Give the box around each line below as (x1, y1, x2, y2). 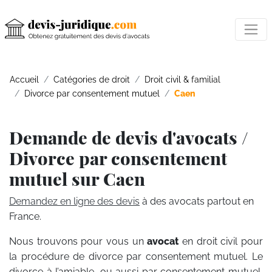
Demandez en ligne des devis (9, 195, 140, 207)
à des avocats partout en (140, 195, 254, 207)
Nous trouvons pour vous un (9, 236, 148, 247)
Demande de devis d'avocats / (9, 126, 248, 149)
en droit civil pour (182, 236, 263, 247)
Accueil (10, 74, 39, 84)
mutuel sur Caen (9, 167, 145, 190)
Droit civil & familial (144, 74, 220, 84)
